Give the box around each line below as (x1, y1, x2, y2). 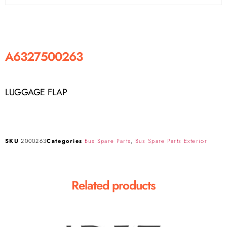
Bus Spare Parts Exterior (135, 136, 207, 145)
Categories (47, 136, 83, 145)
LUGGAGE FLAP (5, 86, 67, 99)
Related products (71, 176, 156, 194)
